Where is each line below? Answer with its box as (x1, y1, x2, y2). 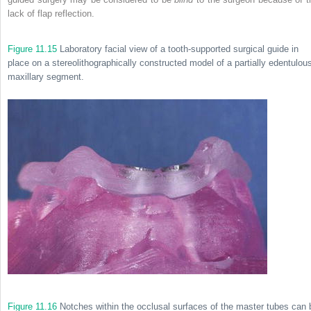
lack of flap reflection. (8, 8, 94, 19)
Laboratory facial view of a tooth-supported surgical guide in (57, 43, 299, 54)
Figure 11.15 (8, 43, 57, 54)
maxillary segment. (8, 71, 84, 82)
